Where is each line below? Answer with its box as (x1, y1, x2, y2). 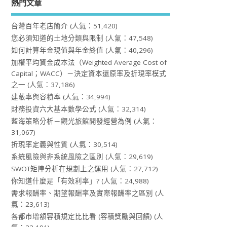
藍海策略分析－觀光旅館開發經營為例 (11, 116, 132, 126)
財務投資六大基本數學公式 (11, 104, 97, 113)
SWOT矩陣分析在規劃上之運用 (11, 164, 109, 173)
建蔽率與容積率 (11, 92, 61, 101)
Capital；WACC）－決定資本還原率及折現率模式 (11, 68, 167, 78)
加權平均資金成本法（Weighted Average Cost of (11, 57, 167, 67)
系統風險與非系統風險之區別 (11, 152, 104, 161)
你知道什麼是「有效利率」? (11, 176, 100, 185)
